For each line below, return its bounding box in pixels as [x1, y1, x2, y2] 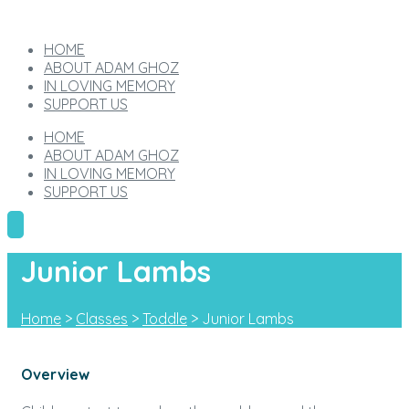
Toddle [142, 309, 187, 328]
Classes [76, 309, 128, 328]
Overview [21, 365, 89, 384]
